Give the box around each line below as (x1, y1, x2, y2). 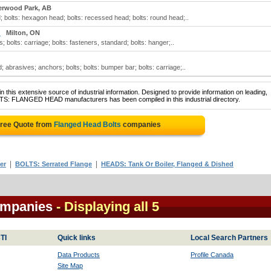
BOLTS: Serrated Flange (15, 160, 92, 168)
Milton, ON (6, 29, 40, 36)
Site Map (57, 262, 83, 269)
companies (121, 120, 161, 129)
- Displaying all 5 (56, 199, 159, 214)
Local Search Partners (191, 233, 268, 242)
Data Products (57, 251, 100, 258)
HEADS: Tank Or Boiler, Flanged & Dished (101, 160, 233, 168)
